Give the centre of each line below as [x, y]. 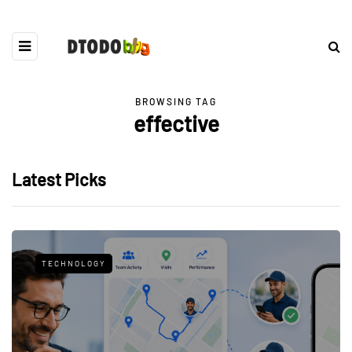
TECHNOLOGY [74, 263]
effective [176, 123]
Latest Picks [59, 179]
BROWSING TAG [176, 101]
